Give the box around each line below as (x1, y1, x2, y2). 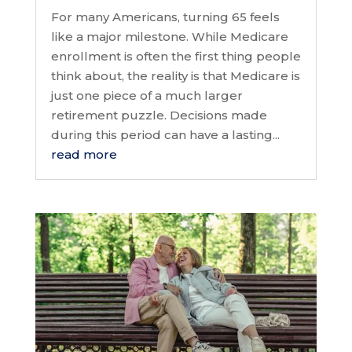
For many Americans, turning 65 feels (50, 9, 280, 25)
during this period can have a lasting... (50, 127, 280, 143)
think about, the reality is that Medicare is (50, 68, 300, 84)
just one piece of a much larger (50, 88, 243, 104)
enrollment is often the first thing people (50, 49, 301, 64)
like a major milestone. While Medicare (50, 29, 288, 45)
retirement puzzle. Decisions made (50, 108, 267, 123)
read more (50, 147, 117, 163)
